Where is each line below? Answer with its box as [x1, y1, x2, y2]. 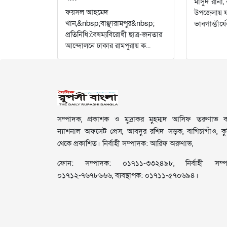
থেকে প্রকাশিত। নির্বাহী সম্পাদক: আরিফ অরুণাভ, [57, 138, 194, 148]
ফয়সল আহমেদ [65, 7, 109, 17]
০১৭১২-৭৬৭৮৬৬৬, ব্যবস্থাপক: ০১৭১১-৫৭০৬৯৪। [57, 170, 199, 180]
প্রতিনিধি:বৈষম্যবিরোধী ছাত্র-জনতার [65, 29, 163, 40]
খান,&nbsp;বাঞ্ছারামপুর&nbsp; [65, 18, 155, 28]
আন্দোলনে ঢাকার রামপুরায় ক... [65, 40, 151, 51]
